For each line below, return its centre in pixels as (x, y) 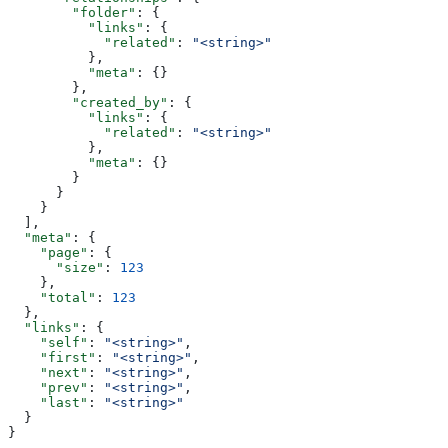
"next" (48, 372)
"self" (48, 342)
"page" (48, 252)
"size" (56, 267)
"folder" (72, 12)
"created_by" (88, 102)
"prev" (48, 387)
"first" (52, 357)
